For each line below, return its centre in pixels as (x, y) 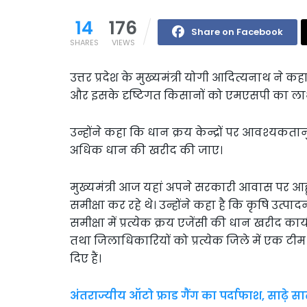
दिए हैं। (86, 258)
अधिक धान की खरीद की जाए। (146, 150)
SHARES (84, 42)
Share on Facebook (237, 32)
